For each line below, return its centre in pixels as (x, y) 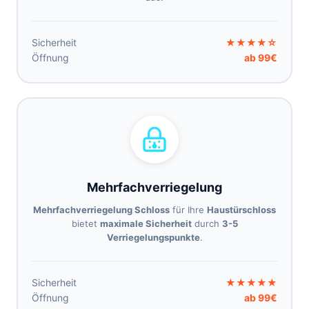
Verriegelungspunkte (153, 237)
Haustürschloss (241, 210)
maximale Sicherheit (146, 223)
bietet (86, 223)
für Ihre (188, 210)
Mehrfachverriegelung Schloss (101, 210)
